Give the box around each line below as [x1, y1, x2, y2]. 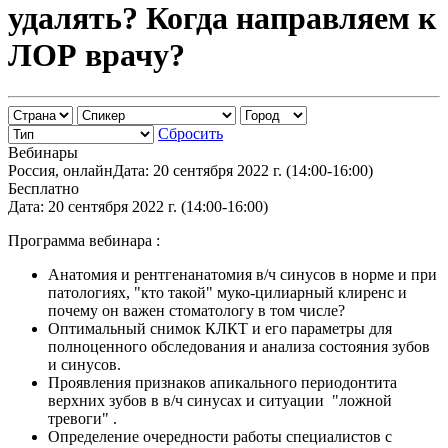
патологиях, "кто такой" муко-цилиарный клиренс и [48, 283, 407, 301]
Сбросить [158, 124, 223, 142]
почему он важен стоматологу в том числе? [48, 301, 345, 319]
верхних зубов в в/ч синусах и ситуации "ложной [48, 391, 392, 409]
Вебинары [8, 143, 78, 161]
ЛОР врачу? [8, 37, 185, 74]
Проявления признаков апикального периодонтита [48, 373, 397, 391]
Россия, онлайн [8, 161, 113, 179]
